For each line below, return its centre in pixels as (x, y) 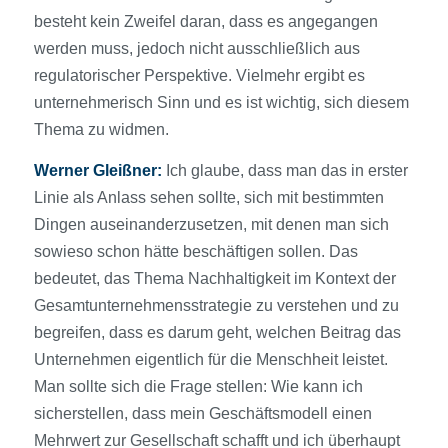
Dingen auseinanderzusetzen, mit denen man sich (211, 224)
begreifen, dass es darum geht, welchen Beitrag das (217, 332)
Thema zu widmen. (101, 130)
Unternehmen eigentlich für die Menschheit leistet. (210, 359)
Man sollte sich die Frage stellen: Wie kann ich (198, 386)
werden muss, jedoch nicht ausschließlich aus (196, 49)
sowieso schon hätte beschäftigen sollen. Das (195, 251)
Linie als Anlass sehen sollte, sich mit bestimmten (208, 197)
